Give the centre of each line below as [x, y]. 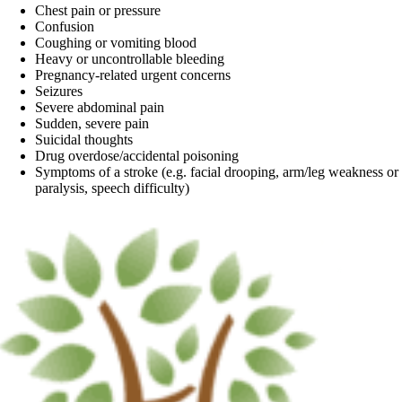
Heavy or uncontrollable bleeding [130, 59]
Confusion [65, 27]
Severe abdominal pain [100, 108]
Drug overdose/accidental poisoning [137, 156]
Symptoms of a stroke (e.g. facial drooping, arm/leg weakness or [217, 172]
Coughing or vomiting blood [116, 43]
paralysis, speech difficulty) [113, 188]
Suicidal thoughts [84, 140]
